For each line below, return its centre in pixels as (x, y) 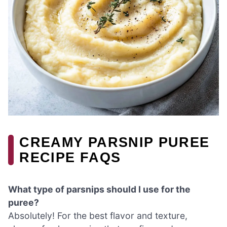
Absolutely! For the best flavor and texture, (98, 216)
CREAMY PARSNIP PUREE (115, 142)
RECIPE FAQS (70, 157)
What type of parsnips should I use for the (99, 190)
